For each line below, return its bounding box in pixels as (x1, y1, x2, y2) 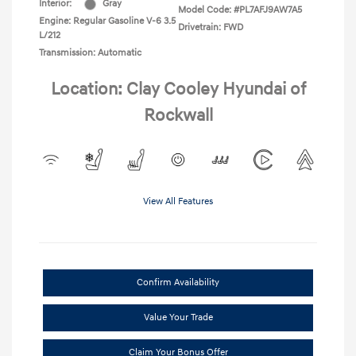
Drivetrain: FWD (178, 21, 243, 34)
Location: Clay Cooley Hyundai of (50, 79, 306, 101)
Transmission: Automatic (39, 47, 141, 60)
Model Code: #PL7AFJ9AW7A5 (178, 4, 302, 17)
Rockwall (143, 105, 213, 127)
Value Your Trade (143, 311, 213, 324)
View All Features (143, 195, 213, 208)
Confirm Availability (137, 277, 219, 289)
